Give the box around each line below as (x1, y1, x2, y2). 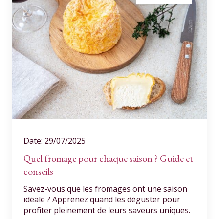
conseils (23, 165, 53, 177)
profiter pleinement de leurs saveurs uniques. (23, 205, 190, 216)
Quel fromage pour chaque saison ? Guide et (23, 152, 193, 165)
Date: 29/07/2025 (23, 135, 86, 146)
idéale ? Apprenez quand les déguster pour (23, 194, 180, 205)
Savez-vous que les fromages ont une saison (23, 183, 187, 194)
